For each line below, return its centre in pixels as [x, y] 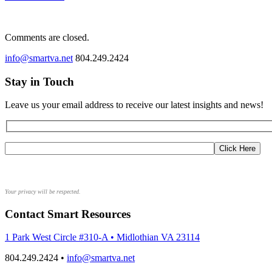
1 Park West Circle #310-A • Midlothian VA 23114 [102, 237]
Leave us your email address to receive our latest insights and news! [134, 105]
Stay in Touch [39, 81]
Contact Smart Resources [68, 214]
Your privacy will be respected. [43, 192]
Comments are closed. [47, 38]
